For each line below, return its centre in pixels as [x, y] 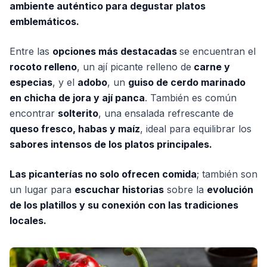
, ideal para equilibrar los [196, 129]
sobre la [185, 190]
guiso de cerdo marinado [187, 83]
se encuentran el [218, 52]
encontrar [34, 114]
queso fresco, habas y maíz [75, 129]
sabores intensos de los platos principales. [111, 145]
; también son [227, 174]
